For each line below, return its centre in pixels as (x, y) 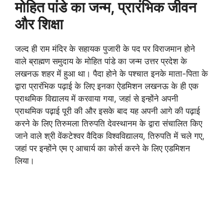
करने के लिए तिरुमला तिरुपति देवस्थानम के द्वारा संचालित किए (109, 123)
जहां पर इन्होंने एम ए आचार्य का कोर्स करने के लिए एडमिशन (103, 148)
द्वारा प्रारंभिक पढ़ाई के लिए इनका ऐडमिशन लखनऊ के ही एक (107, 86)
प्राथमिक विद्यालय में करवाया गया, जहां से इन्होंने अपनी (97, 99)
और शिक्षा (39, 24)
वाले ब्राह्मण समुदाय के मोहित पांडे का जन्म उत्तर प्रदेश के (101, 61)
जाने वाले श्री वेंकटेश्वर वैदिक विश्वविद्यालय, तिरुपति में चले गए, (110, 136)
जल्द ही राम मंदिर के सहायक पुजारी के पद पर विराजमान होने (105, 49)
